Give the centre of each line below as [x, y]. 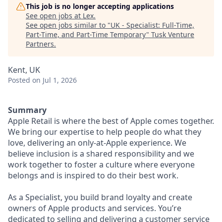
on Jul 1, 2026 [55, 80]
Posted [19, 80]
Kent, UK [24, 70]
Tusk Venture [173, 34]
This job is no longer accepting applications [100, 6]
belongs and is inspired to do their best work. [93, 175]
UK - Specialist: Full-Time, [152, 25]
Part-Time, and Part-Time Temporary [86, 34]
